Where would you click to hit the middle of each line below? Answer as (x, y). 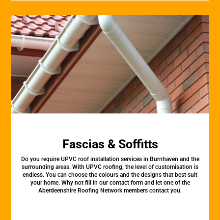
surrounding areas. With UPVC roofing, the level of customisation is (110, 167)
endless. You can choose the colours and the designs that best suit (110, 175)
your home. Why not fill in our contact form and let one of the (110, 183)
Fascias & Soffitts (110, 144)
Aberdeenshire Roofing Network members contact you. (110, 191)
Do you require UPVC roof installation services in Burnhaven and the (110, 159)
